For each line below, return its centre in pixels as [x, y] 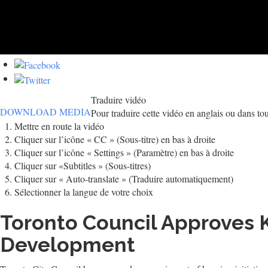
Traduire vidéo [118, 99]
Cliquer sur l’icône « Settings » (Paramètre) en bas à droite [124, 152]
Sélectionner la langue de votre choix [84, 191]
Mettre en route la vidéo [59, 126]
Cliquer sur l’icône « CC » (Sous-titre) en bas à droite [115, 139]
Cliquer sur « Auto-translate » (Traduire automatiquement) [124, 178]
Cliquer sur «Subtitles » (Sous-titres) [83, 165]
